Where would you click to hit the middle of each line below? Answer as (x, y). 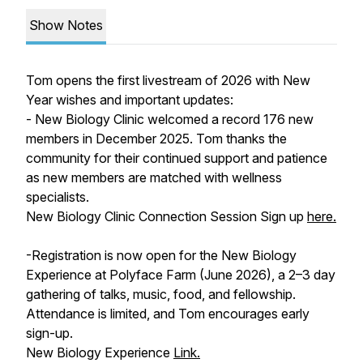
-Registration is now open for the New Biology (161, 255)
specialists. (58, 197)
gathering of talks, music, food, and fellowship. (161, 294)
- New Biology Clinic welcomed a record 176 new (170, 119)
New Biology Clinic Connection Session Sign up (167, 216)
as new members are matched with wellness (154, 177)
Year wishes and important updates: (130, 100)
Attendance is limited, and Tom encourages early (168, 314)
